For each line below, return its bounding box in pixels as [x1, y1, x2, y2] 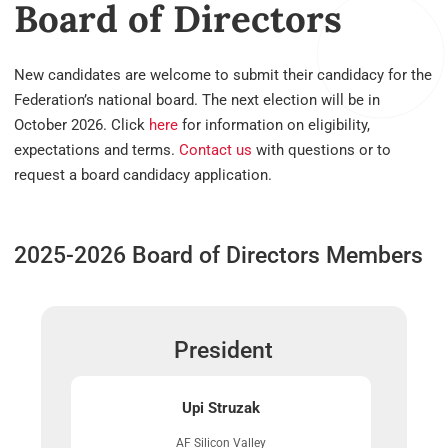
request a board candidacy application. [14, 166, 276, 185]
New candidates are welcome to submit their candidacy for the [14, 66, 432, 85]
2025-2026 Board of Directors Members [14, 242, 423, 270]
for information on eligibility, [178, 116, 370, 135]
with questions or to [252, 141, 391, 160]
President [174, 336, 274, 364]
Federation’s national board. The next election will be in [14, 91, 380, 110]
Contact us [179, 141, 252, 160]
